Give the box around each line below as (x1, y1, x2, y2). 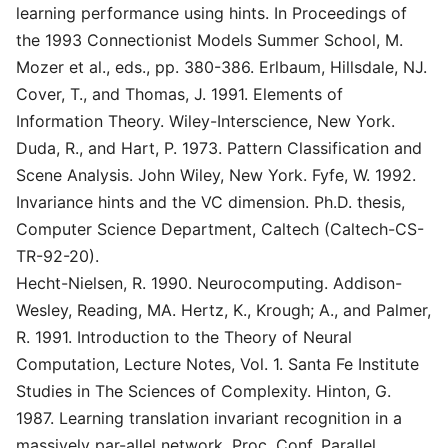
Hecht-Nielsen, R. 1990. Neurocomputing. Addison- (16, 273, 402, 293)
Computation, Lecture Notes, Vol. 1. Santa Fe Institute (16, 354, 419, 374)
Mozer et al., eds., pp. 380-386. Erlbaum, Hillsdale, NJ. (16, 57, 427, 77)
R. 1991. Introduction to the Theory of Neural (16, 327, 352, 347)
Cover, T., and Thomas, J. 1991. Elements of (16, 84, 343, 104)
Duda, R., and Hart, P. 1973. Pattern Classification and (16, 138, 422, 158)
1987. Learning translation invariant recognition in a (16, 408, 402, 428)
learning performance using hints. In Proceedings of (16, 3, 407, 23)
